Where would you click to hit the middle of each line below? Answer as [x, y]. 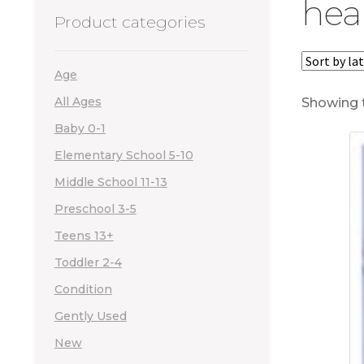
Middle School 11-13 [110, 182]
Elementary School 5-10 [123, 156]
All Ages [78, 102]
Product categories [130, 22]
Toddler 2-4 [88, 263]
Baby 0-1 [80, 129]
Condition [83, 290]
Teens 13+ [84, 236]
